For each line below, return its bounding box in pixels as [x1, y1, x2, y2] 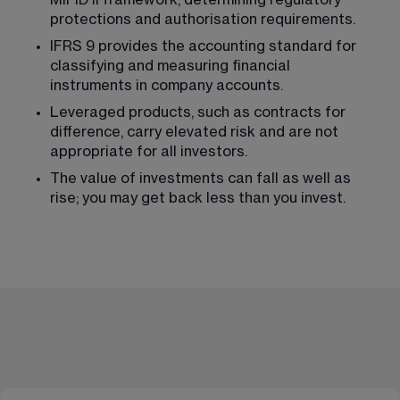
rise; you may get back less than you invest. [50, 190, 346, 205]
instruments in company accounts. [50, 78, 283, 93]
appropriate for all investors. [50, 144, 247, 159]
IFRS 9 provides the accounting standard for [50, 38, 360, 54]
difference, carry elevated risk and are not [50, 124, 342, 139]
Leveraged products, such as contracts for [50, 104, 349, 120]
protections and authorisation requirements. [50, 12, 355, 27]
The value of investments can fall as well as [50, 171, 354, 186]
